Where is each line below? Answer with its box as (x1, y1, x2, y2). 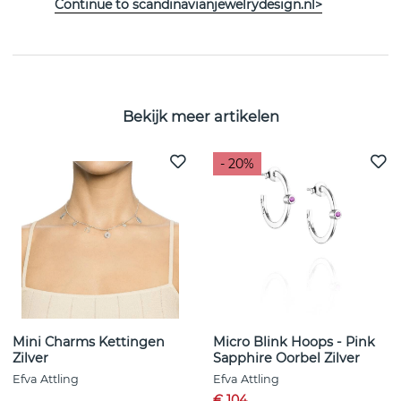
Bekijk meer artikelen (122, 107, 279, 125)
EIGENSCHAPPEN (25, 13, 136, 30)
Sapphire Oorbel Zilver (213, 350, 360, 367)
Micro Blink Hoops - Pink (213, 334, 375, 351)
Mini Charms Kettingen (13, 334, 165, 351)
